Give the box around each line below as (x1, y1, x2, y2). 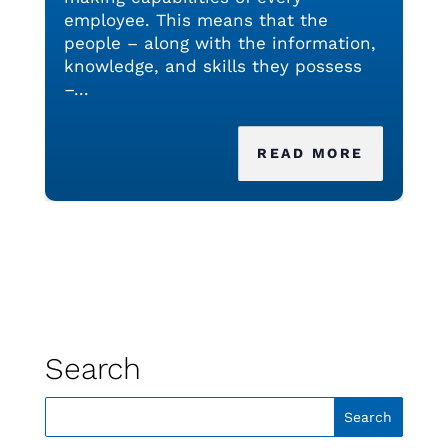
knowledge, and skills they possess (63, 56, 362, 77)
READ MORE (257, 145, 364, 162)
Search (44, 351, 141, 387)
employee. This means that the (63, 10, 328, 31)
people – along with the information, (63, 33, 376, 54)
